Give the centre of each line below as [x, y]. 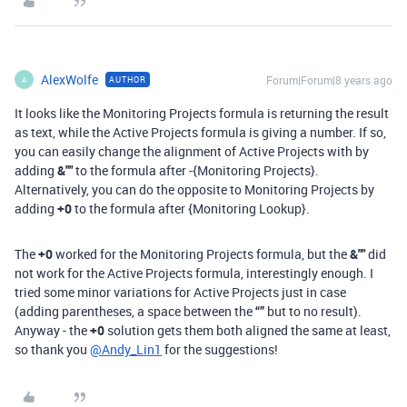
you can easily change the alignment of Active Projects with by [192, 151]
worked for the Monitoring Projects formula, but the [201, 254]
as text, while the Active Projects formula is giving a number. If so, [200, 132]
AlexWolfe [69, 79]
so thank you [52, 349]
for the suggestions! [220, 349]
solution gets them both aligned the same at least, [248, 330]
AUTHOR [128, 79]
